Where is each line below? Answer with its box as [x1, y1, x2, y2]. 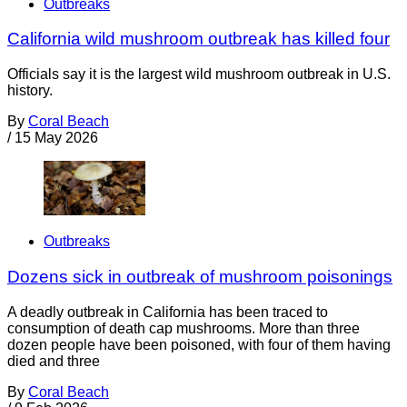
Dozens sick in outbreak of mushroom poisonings [7, 267, 392, 286]
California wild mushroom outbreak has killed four [7, 29, 390, 49]
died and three [7, 352, 100, 369]
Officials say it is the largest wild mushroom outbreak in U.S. [7, 66, 391, 83]
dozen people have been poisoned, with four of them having [7, 336, 391, 352]
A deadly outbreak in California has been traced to [7, 303, 328, 320]
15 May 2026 [15, 130, 98, 146]
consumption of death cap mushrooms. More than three [7, 320, 360, 336]
